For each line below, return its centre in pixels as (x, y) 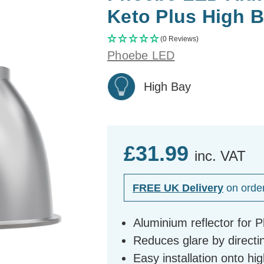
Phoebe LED (141, 55)
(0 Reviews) (179, 39)
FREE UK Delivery (178, 188)
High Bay (167, 86)
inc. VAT (220, 156)
